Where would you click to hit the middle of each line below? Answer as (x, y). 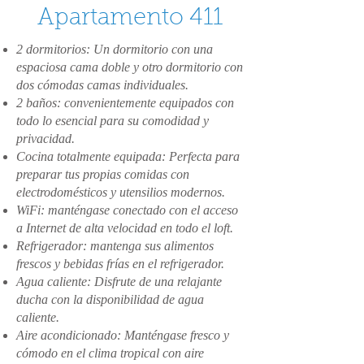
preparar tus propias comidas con (103, 174)
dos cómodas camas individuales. (102, 85)
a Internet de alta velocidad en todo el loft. (125, 228)
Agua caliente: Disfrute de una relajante (119, 282)
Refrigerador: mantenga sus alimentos (115, 246)
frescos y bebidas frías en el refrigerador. (120, 264)
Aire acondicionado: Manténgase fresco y (123, 335)
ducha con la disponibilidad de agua (110, 299)
